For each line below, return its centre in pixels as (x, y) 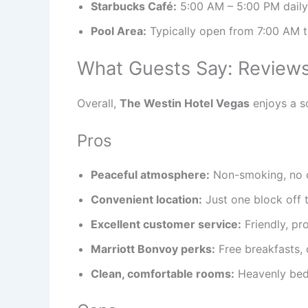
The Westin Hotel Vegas (185, 103)
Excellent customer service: (166, 224)
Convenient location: (146, 200)
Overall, (98, 103)
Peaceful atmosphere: (150, 175)
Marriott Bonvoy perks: (153, 249)
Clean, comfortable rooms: (163, 274)
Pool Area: (119, 31)
